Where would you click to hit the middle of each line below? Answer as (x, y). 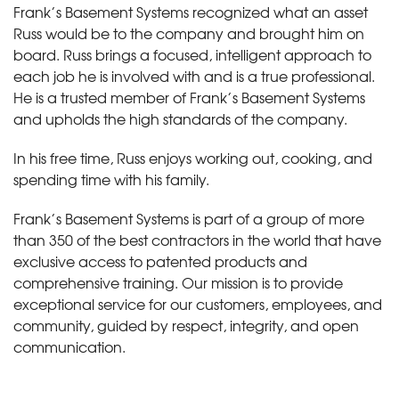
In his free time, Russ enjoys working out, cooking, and (193, 157)
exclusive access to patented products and (160, 261)
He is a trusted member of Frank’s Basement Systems (189, 97)
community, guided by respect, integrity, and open (186, 325)
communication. (69, 346)
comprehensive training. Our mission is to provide (178, 282)
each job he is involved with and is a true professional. (196, 75)
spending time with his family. (111, 179)
